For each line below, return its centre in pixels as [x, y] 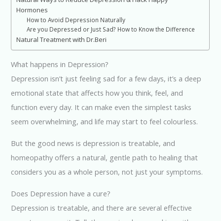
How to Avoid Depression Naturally [76, 19]
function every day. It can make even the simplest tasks [101, 107]
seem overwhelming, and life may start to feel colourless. [105, 122]
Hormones [32, 10]
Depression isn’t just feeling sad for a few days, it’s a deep [106, 79]
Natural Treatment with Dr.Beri [62, 39]
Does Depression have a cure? [61, 193]
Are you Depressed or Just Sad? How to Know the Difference [111, 29]
